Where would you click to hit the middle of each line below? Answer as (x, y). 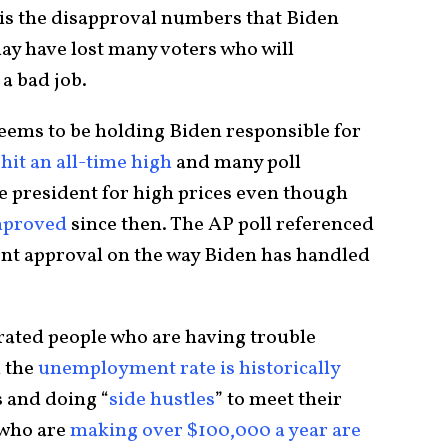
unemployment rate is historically (189, 368)
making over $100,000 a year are (215, 430)
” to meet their (278, 399)
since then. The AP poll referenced (220, 224)
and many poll (236, 162)
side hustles (162, 399)
